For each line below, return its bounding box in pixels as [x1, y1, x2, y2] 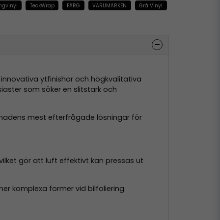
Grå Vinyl [139, 1, 163, 9]
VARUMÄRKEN [92, 1, 127, 9]
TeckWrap [29, 1, 55, 9]
